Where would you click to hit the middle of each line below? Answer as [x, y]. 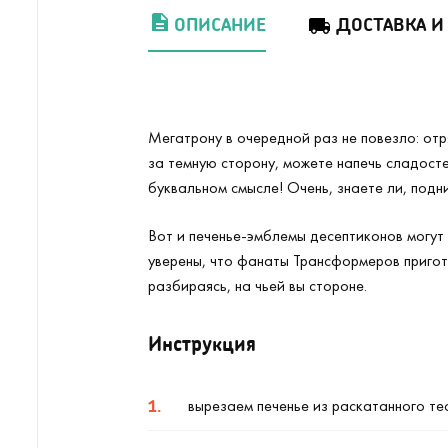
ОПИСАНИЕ [220, 24]
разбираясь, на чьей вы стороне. [257, 285]
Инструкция [202, 343]
